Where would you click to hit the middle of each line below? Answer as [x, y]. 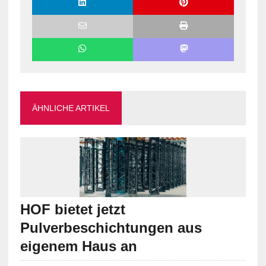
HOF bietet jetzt [72, 210]
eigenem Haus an [78, 246]
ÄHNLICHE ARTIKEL [71, 108]
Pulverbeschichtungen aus [111, 228]
